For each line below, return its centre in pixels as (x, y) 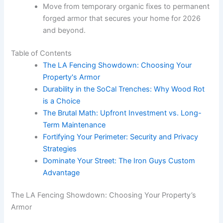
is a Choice (62, 101)
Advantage (61, 172)
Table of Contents (42, 53)
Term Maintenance (74, 125)
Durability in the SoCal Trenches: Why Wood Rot (124, 89)
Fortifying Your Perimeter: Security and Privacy (121, 137)
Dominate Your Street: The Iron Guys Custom (119, 161)
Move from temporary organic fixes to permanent (126, 6)
